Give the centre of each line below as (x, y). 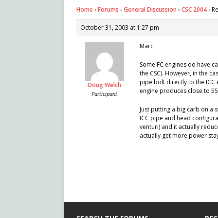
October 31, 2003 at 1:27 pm (120, 28)
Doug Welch (104, 85)
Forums (108, 10)
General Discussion (150, 10)
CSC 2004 (194, 10)
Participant (104, 94)
